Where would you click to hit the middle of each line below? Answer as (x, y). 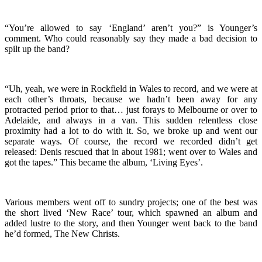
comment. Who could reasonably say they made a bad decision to (131, 38)
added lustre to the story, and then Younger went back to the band (131, 223)
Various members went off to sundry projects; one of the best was (131, 202)
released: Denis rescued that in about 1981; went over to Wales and (131, 151)
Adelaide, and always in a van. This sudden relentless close (131, 120)
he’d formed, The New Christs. (62, 233)
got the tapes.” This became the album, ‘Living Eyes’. (104, 162)
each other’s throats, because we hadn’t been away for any (131, 99)
